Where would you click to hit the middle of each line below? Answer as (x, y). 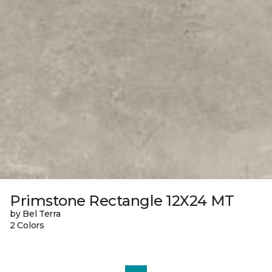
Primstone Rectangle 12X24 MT (122, 200)
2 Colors (27, 225)
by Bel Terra (35, 213)
